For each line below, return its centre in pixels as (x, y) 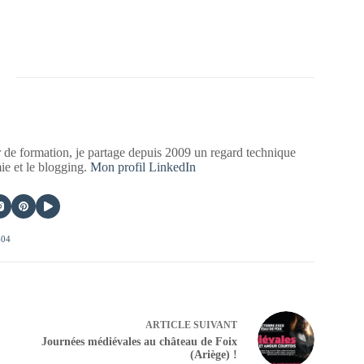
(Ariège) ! (213, 355)
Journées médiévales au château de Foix (139, 342)
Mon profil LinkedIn (143, 167)
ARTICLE (168, 325)
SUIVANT (214, 325)
